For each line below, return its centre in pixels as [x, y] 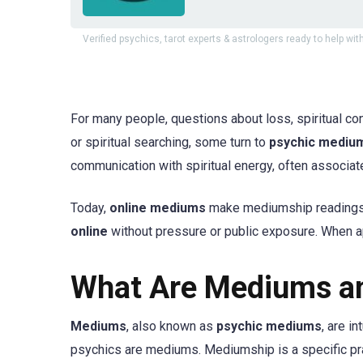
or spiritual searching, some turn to [170, 142]
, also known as [171, 327]
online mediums [158, 208]
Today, [90, 208]
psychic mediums [269, 327]
